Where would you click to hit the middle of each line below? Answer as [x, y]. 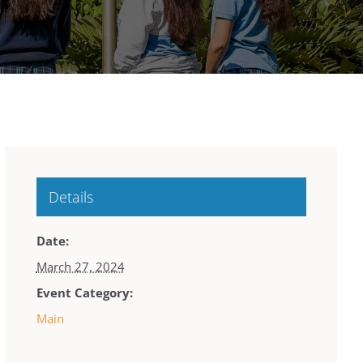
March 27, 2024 [80, 267]
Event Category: [84, 293]
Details [70, 197]
